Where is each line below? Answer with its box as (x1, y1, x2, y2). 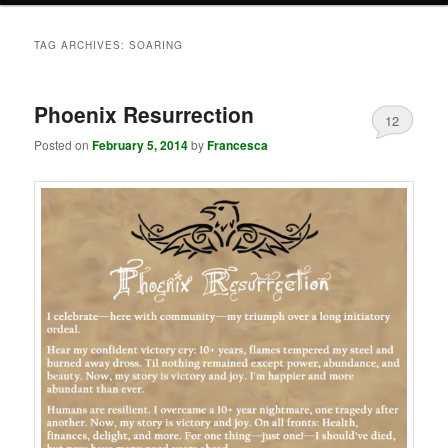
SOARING (129, 37, 184, 52)
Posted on (34, 136, 93, 154)
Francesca (207, 136, 269, 155)
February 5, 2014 (92, 136, 189, 155)
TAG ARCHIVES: (34, 37, 130, 52)
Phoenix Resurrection (34, 98, 255, 129)
